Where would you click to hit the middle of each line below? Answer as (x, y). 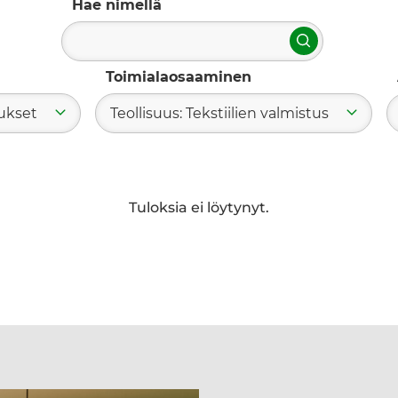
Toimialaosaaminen (178, 76)
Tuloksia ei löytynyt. (199, 207)
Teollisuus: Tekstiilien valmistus (219, 113)
